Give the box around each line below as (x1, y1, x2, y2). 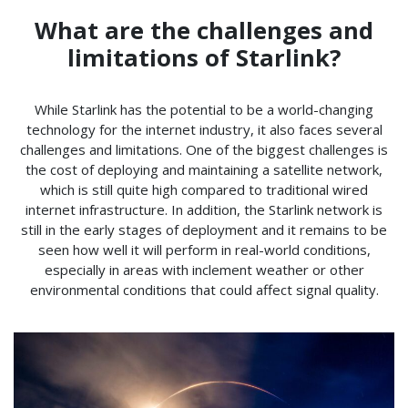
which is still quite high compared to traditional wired (40, 179, 368, 199)
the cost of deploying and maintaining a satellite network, (25, 159, 382, 178)
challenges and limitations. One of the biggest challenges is (20, 139, 388, 158)
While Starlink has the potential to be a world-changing (35, 99, 373, 118)
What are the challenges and (35, 14, 373, 46)
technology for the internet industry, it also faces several (25, 119, 382, 138)
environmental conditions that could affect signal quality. (29, 280, 379, 299)
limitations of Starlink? (66, 41, 342, 74)
